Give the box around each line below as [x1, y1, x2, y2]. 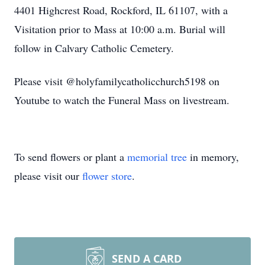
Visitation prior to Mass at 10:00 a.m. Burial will [14, 22, 225, 36]
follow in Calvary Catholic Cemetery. [14, 41, 174, 55]
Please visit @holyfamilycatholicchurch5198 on [14, 74, 219, 88]
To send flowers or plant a [14, 150, 127, 164]
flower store [82, 169, 132, 183]
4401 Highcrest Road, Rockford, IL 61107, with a [14, 3, 228, 17]
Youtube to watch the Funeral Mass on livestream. [14, 93, 230, 107]
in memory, [187, 150, 239, 164]
